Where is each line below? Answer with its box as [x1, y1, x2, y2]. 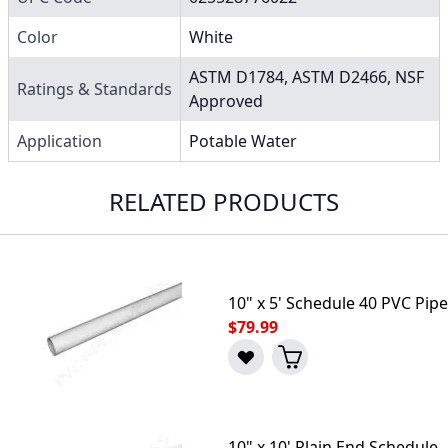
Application [17, 129, 102, 152]
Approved [189, 89, 263, 112]
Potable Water [189, 129, 297, 152]
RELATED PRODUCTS [109, 184, 339, 218]
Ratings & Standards [17, 77, 172, 100]
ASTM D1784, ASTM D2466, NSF [189, 65, 424, 88]
